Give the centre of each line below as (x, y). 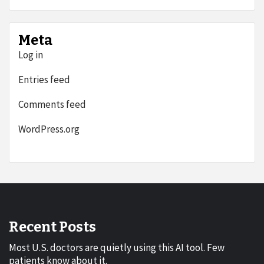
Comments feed (52, 105)
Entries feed (44, 80)
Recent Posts (52, 227)
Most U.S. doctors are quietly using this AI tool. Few (117, 248)
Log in (31, 55)
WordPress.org (49, 129)
